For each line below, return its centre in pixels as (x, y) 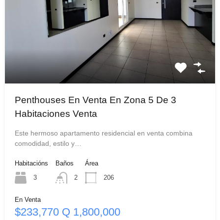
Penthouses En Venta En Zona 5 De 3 (96, 100)
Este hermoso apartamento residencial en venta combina (104, 133)
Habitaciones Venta (56, 113)
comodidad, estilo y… (48, 143)
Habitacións (31, 163)
